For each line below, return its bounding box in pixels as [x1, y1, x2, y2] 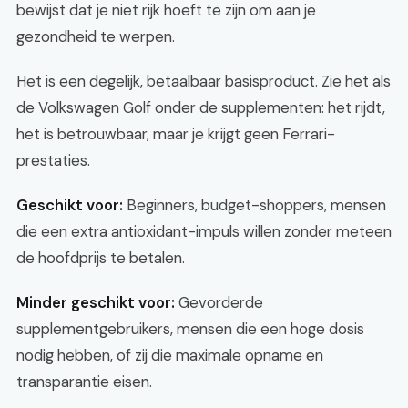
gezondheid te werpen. [16, 26, 175, 46]
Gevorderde [175, 292, 263, 312]
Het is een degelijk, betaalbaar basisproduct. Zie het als [16, 71, 391, 91]
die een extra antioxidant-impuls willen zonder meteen [16, 221, 392, 241]
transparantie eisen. [16, 372, 152, 392]
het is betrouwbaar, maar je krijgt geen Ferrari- [16, 124, 335, 144]
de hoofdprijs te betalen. [16, 248, 185, 268]
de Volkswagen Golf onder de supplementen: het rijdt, [16, 97, 385, 117]
